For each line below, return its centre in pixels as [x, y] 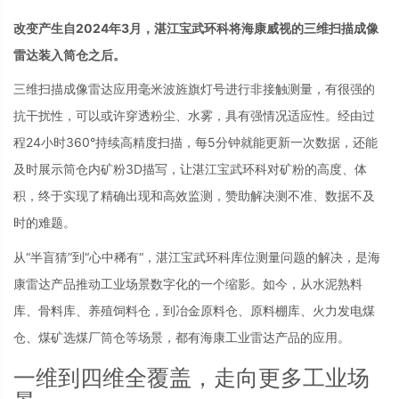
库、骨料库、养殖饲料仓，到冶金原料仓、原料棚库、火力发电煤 [194, 310]
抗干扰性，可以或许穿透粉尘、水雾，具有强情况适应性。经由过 [194, 115]
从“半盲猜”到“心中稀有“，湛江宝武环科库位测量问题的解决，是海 [197, 256]
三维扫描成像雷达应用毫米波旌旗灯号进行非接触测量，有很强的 [194, 89]
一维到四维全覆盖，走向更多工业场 [191, 377]
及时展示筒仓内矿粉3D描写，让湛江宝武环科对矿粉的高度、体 [190, 169]
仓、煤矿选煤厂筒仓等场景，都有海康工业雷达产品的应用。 [182, 337]
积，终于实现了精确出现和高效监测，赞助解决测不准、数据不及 [194, 195]
